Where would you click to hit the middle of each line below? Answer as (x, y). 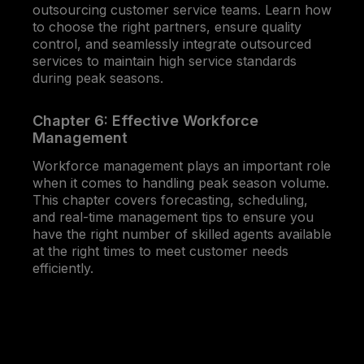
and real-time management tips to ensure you (173, 217)
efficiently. (63, 268)
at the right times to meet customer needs (160, 251)
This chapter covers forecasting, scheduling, (170, 199)
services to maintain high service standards (165, 61)
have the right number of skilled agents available (182, 234)
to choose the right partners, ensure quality (167, 26)
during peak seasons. (98, 78)
